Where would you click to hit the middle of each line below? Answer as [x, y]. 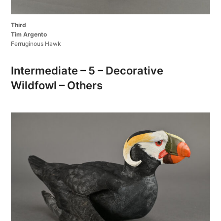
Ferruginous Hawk [36, 43]
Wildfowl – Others [57, 85]
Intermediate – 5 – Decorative [87, 70]
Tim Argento [29, 34]
